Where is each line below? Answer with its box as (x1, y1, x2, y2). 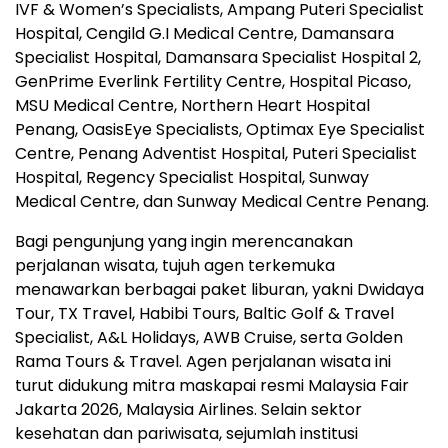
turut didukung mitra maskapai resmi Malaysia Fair (15, 373, 409, 397)
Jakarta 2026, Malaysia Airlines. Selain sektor (15, 397, 362, 421)
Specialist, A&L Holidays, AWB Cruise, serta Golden (15, 325, 403, 349)
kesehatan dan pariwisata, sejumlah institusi (15, 421, 358, 445)
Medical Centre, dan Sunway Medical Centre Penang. (15, 189, 429, 213)
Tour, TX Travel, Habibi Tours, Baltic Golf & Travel (15, 301, 394, 325)
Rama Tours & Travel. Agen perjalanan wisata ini (15, 349, 391, 373)
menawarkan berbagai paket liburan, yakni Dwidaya (15, 277, 424, 301)
